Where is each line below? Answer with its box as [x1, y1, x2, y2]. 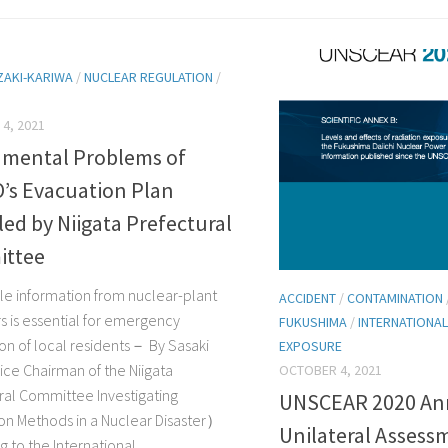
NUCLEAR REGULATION [84, 67, 213, 86]
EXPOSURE [279, 336, 342, 355]
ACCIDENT [279, 288, 336, 307]
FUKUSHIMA [279, 312, 347, 331]
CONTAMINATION [347, 288, 443, 307]
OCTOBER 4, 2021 [279, 360, 382, 379]
